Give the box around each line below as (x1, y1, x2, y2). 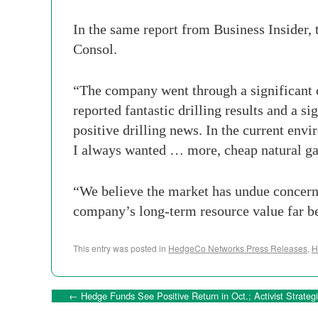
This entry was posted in (73, 242, 168, 254)
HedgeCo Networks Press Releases (168, 242, 307, 254)
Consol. (73, 41, 117, 57)
